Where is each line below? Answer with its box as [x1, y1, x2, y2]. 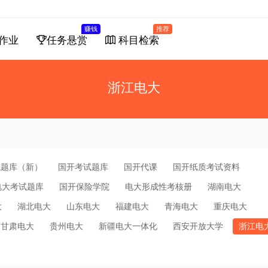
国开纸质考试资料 [173, 162, 240, 172]
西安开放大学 [173, 221, 223, 231]
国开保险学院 [59, 181, 109, 191]
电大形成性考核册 [125, 181, 192, 191]
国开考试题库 [58, 162, 108, 172]
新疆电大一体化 [99, 221, 157, 231]
